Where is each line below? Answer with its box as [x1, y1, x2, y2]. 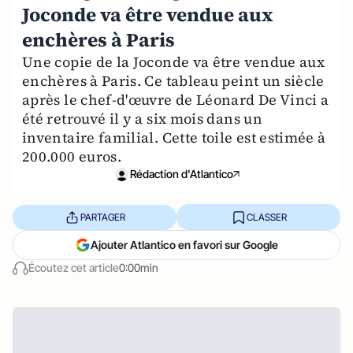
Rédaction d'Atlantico [129, 167, 233, 180]
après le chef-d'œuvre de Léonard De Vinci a [22, 90, 329, 110]
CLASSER [246, 210, 287, 223]
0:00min [119, 261, 158, 274]
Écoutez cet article [28, 261, 119, 274]
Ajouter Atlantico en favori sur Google [91, 238, 278, 251]
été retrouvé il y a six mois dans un [22, 109, 262, 128]
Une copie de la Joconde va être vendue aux [22, 52, 325, 72]
